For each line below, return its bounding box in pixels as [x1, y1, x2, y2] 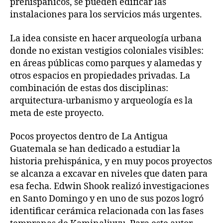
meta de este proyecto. [10, 107, 104, 119]
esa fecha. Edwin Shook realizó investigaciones [10, 181, 209, 192]
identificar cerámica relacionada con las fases [10, 206, 204, 217]
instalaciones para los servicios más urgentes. [10, 9, 202, 20]
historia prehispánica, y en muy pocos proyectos [10, 156, 212, 167]
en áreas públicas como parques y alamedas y [10, 57, 202, 69]
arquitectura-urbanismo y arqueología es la [10, 95, 193, 107]
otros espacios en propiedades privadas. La [10, 70, 190, 82]
